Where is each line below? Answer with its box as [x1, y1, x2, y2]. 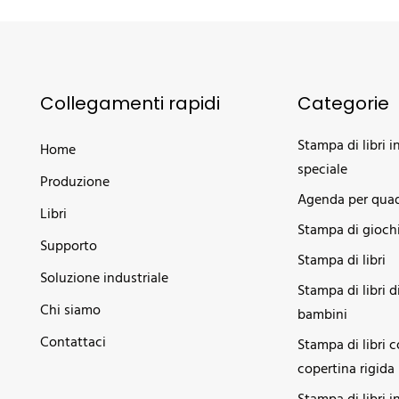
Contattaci [40, 331, 107, 355]
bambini [297, 304, 347, 328]
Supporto [40, 235, 98, 259]
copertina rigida [297, 358, 395, 382]
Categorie [297, 91, 389, 117]
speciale [297, 159, 347, 183]
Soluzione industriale [40, 267, 169, 291]
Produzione [40, 171, 110, 195]
